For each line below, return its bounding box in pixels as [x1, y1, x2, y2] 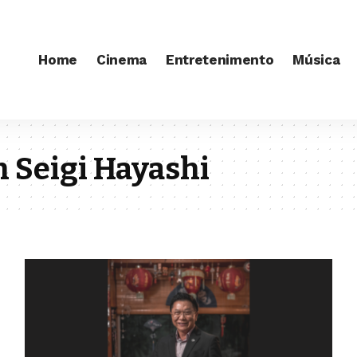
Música [292, 51, 340, 68]
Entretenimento [166, 51, 274, 68]
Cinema [96, 51, 147, 68]
